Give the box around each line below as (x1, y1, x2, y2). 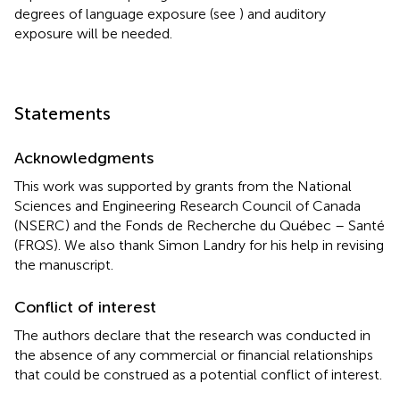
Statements (14, 103, 111, 125)
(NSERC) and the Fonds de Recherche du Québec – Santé (14, 217, 385, 235)
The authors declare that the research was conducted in (14, 327, 371, 345)
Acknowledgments (14, 148, 154, 169)
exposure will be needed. (14, 25, 172, 43)
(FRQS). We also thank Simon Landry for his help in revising (14, 237, 384, 254)
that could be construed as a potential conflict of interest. (14, 366, 382, 384)
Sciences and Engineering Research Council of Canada (14, 197, 361, 215)
